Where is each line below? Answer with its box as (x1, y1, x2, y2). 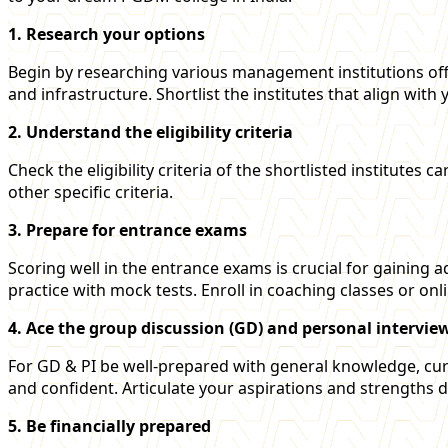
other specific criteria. (8, 180, 173, 203)
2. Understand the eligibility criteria (8, 120, 293, 143)
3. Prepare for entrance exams (8, 218, 247, 241)
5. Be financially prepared (8, 414, 211, 437)
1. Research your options (8, 22, 205, 45)
